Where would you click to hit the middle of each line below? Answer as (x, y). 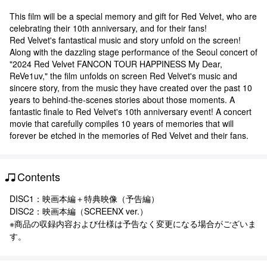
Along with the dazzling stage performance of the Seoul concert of (133, 52)
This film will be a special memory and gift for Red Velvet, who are (133, 16)
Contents (39, 177)
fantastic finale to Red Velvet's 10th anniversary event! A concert (131, 112)
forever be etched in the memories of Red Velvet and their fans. (129, 136)
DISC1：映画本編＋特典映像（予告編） (84, 199)
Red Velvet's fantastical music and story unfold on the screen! (125, 40)
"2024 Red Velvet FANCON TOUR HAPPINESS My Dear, (116, 64)
